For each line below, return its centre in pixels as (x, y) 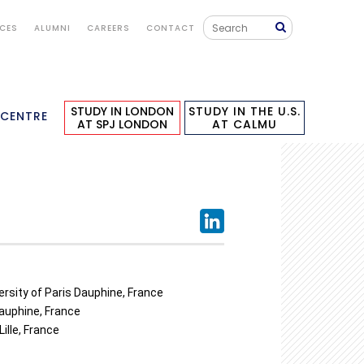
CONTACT (170, 28)
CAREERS (108, 28)
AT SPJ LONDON (122, 125)
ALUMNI (52, 28)
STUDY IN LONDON (122, 112)
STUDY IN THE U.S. (244, 112)
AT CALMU (244, 125)
